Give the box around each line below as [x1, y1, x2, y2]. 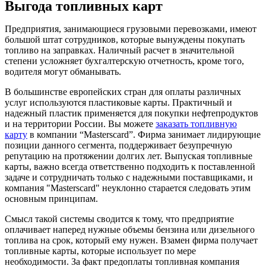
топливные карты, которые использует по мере [5, 246, 196, 256]
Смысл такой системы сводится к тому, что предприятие [5, 214, 234, 224]
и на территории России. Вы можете [5, 119, 156, 129]
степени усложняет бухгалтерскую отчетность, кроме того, [5, 56, 244, 66]
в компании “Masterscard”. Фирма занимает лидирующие [27, 129, 261, 140]
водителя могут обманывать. [5, 66, 121, 77]
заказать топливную [156, 119, 237, 129]
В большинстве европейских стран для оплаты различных [5, 87, 241, 97]
